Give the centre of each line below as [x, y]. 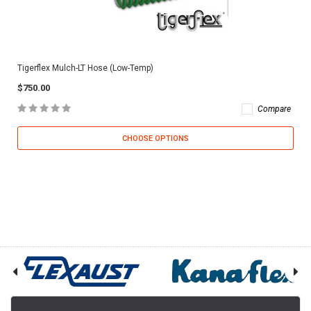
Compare [274, 109]
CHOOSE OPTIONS [155, 139]
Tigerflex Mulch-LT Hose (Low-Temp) [85, 68]
